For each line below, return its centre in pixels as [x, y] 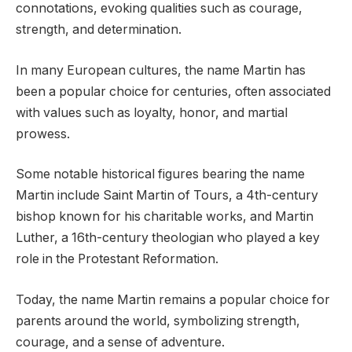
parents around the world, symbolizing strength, [158, 321]
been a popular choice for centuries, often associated [173, 91]
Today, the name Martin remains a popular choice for [173, 300]
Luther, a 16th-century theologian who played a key [168, 238]
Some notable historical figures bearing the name [160, 174]
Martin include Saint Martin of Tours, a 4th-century [167, 196]
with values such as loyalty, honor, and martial [152, 112]
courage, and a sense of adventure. [120, 343]
